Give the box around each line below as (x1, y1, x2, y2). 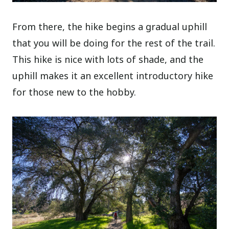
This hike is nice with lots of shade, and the (12, 53, 204, 65)
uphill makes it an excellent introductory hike (12, 69, 214, 82)
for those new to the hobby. (12, 85, 136, 98)
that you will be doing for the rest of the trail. (12, 36, 216, 49)
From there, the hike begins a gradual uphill (12, 20, 208, 33)
